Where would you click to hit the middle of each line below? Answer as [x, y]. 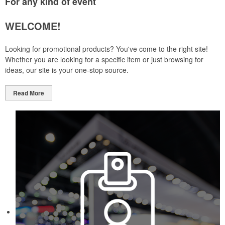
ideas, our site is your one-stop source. [67, 70]
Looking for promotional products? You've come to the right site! [106, 49]
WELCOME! [33, 26]
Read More [29, 93]
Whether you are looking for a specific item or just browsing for [104, 59]
